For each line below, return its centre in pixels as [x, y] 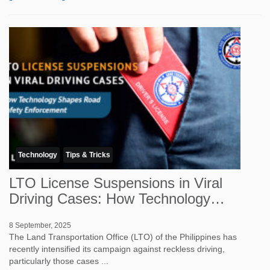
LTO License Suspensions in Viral [116, 183]
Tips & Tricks [88, 155]
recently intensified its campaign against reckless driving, [117, 249]
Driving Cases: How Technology [110, 199]
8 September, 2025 [40, 225]
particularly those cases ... [59, 261]
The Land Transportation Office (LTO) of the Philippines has [123, 237]
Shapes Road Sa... [69, 214]
